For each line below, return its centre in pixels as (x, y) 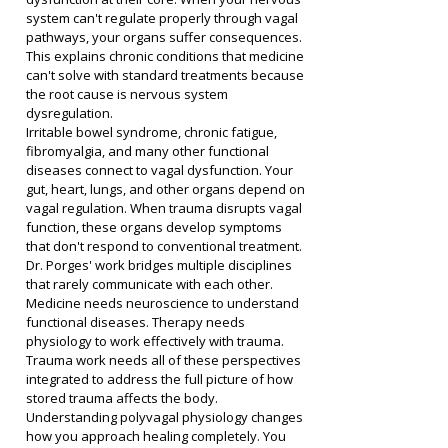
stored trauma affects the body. (122, 398)
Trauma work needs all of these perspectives (165, 360)
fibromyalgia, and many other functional (149, 151)
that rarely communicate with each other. (151, 284)
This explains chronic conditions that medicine (166, 56)
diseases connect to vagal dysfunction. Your (161, 170)
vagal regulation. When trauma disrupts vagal (165, 208)
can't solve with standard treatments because (166, 75)
